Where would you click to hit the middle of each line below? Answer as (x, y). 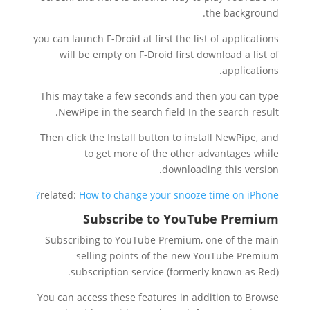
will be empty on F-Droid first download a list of (170, 54)
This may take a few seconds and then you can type (160, 96)
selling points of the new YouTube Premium (178, 256)
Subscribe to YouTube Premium (181, 219)
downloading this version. (221, 169)
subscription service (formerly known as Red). (175, 272)
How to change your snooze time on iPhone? (179, 195)
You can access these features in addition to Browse (158, 297)
